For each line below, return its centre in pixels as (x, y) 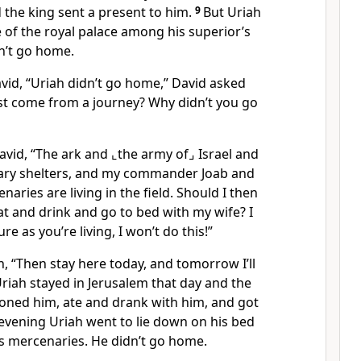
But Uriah (232, 12)
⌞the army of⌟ (153, 154)
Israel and (227, 154)
